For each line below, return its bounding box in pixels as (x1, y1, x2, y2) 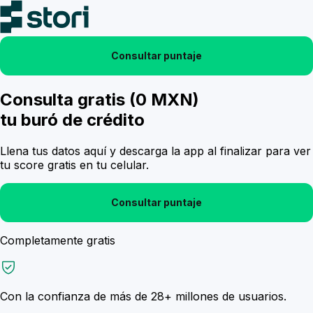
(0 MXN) (129, 89, 199, 110)
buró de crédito (21, 109, 145, 130)
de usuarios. (219, 289, 286, 303)
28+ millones (151, 289, 219, 303)
